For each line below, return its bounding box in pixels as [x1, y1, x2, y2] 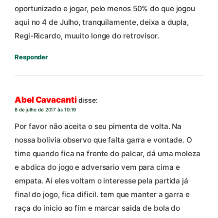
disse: [78, 96, 98, 105]
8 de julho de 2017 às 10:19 [15, 107, 76, 113]
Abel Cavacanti [15, 95, 77, 105]
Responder [15, 53, 48, 61]
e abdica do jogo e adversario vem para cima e [15, 162, 180, 172]
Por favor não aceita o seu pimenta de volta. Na [15, 121, 182, 131]
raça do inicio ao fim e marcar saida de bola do [15, 203, 181, 213]
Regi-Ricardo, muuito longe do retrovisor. [15, 31, 159, 40]
